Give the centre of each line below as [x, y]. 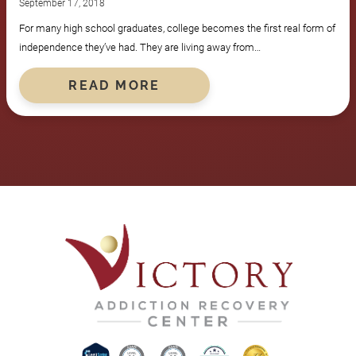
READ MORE [114, 85]
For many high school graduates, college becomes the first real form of [177, 28]
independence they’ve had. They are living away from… [140, 47]
